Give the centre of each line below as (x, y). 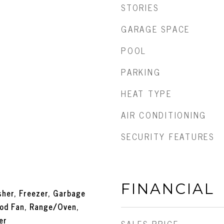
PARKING (141, 72)
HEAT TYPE (146, 93)
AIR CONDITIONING (164, 115)
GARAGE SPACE (155, 29)
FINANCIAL (168, 189)
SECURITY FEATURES (168, 136)
